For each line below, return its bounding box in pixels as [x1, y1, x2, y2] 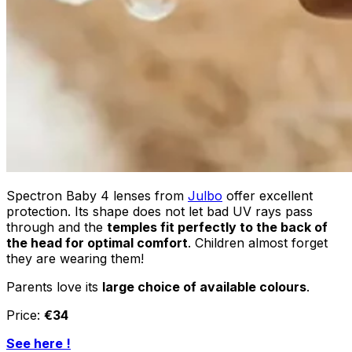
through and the [6, 219, 107, 236]
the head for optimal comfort [6, 235, 188, 251]
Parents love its [6, 279, 102, 295]
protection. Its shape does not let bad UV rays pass [6, 203, 313, 220]
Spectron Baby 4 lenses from [6, 188, 188, 204]
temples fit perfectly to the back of [107, 219, 328, 236]
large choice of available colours [102, 279, 306, 295]
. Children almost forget [188, 235, 328, 251]
